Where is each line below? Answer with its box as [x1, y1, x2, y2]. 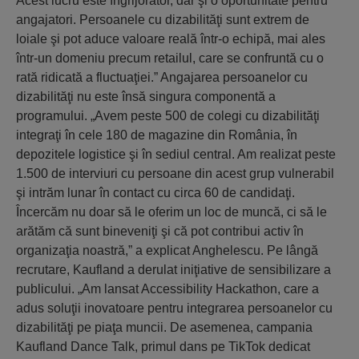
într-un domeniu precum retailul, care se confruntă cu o [16, 51, 324, 65]
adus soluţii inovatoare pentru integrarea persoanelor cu [16, 301, 333, 315]
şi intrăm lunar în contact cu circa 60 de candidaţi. [16, 186, 295, 200]
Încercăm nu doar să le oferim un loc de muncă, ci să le [16, 205, 327, 219]
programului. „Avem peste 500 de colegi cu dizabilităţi [16, 109, 320, 123]
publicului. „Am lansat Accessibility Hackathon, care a [16, 282, 319, 296]
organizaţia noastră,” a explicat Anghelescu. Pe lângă [16, 244, 318, 257]
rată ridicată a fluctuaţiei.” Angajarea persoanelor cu [16, 71, 308, 84]
